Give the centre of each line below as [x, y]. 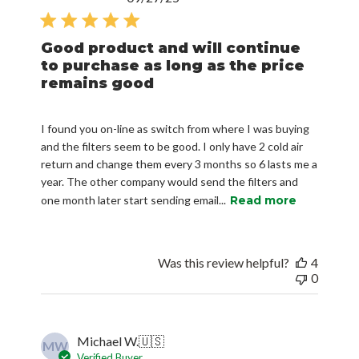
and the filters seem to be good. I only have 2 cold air [172, 146]
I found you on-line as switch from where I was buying [175, 128]
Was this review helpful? [223, 262]
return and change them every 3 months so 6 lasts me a [179, 163]
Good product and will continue [171, 48]
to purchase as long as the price [173, 65]
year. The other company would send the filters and [170, 181]
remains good [98, 83]
